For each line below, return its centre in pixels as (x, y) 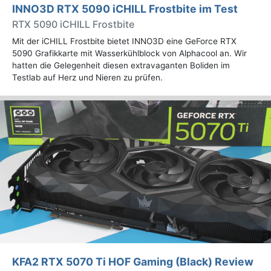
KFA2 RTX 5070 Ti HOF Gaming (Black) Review (133, 261)
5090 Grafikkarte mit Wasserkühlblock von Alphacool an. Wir (129, 54)
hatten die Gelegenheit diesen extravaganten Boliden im (121, 66)
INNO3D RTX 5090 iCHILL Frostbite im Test (125, 9)
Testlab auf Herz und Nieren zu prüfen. (87, 78)
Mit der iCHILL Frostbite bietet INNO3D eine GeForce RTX (124, 41)
